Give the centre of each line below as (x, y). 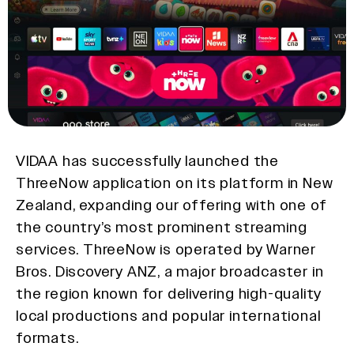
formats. (47, 337)
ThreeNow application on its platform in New (175, 183)
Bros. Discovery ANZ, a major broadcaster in (170, 271)
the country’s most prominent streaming (162, 227)
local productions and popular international (168, 315)
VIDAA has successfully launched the (147, 160)
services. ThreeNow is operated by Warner (166, 249)
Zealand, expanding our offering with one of (171, 205)
